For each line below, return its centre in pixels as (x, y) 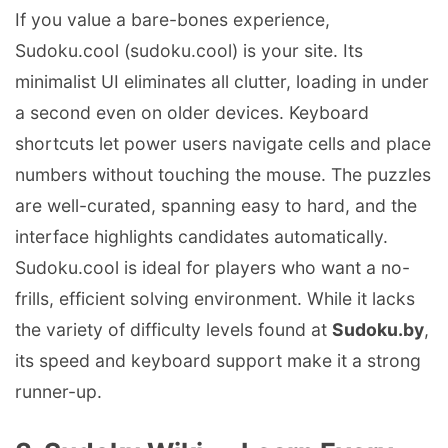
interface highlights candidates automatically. (201, 236)
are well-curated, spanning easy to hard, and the (216, 205)
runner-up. (58, 391)
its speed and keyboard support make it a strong (218, 360)
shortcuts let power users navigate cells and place (223, 143)
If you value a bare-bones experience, (172, 19)
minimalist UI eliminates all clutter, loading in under (222, 81)
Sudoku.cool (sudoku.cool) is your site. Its (189, 50)
